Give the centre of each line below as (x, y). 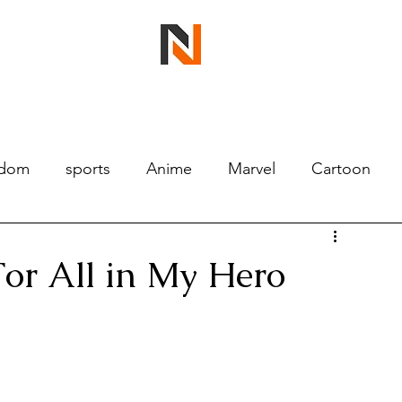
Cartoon (341, 168)
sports (88, 168)
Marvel (252, 168)
